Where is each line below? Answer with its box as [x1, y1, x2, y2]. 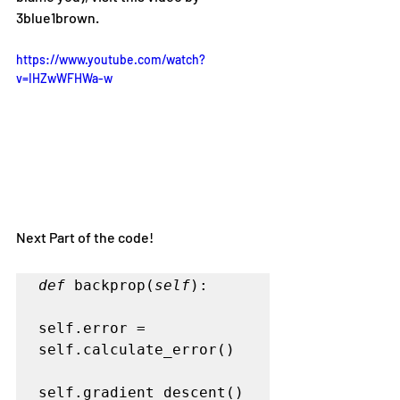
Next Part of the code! [16, 229, 154, 246]
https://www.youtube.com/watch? [16, 52, 205, 68]
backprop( [65, 277, 154, 295]
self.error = [38, 320, 146, 337]
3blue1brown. [16, 9, 99, 27]
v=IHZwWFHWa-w [16, 71, 112, 87]
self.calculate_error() [38, 341, 235, 359]
